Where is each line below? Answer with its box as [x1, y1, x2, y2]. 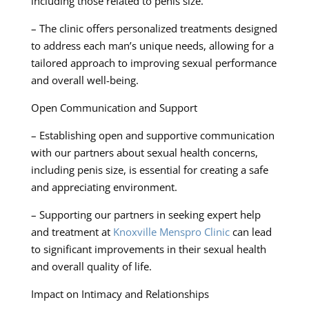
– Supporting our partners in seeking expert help [30, 207, 261, 221]
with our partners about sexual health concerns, [30, 145, 258, 159]
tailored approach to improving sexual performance [30, 55, 277, 70]
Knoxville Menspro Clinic [112, 224, 230, 239]
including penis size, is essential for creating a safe [30, 162, 268, 177]
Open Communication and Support [30, 100, 197, 114]
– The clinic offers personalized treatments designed [30, 21, 277, 35]
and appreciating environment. [30, 179, 177, 194]
